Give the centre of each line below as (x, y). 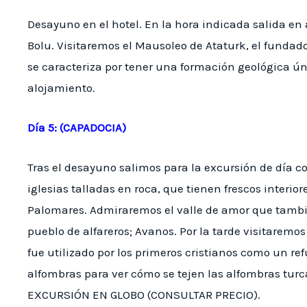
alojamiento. (61, 87)
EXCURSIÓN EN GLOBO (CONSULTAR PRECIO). (144, 295)
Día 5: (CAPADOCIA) (77, 128)
